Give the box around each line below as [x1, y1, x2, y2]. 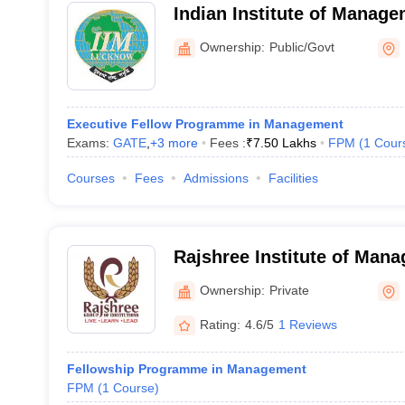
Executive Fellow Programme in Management [66, 117, 344, 131]
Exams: [66, 136, 113, 150]
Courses [66, 171, 115, 185]
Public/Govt [268, 39, 334, 54]
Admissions [183, 171, 249, 185]
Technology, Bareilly [173, 270, 349, 290]
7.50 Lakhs [252, 136, 316, 150]
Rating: [199, 316, 240, 332]
